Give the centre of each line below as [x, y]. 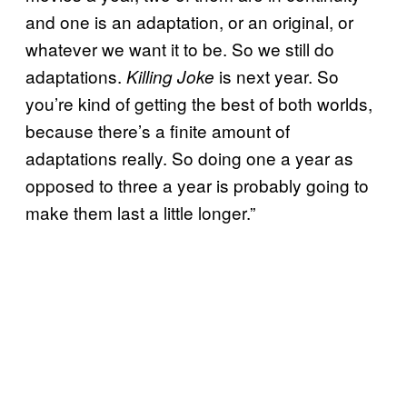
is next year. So [277, 76]
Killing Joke [170, 77]
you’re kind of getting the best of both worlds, [199, 104]
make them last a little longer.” [140, 213]
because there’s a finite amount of [158, 131]
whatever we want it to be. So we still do [180, 49]
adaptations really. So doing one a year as [189, 158]
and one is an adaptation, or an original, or [189, 22]
